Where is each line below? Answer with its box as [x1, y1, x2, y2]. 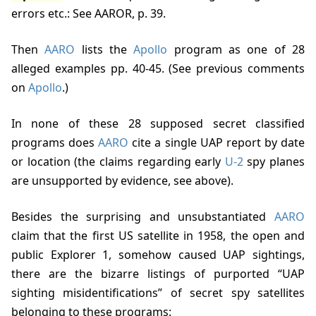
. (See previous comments [161, 61, 305, 77]
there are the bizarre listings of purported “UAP [11, 266, 305, 282]
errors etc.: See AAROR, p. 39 [11, 6, 163, 22]
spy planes [243, 154, 305, 170]
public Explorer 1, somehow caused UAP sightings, [11, 247, 305, 263]
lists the [75, 42, 134, 58]
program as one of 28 [167, 42, 305, 58]
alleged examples [11, 61, 111, 77]
